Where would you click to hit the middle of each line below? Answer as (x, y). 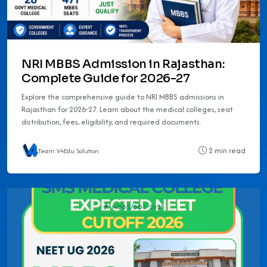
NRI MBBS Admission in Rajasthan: (123, 64)
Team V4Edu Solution (69, 150)
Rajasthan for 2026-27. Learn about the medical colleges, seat (127, 109)
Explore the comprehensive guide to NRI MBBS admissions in (123, 97)
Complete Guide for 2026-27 (106, 78)
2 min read (226, 151)
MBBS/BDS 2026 (137, 207)
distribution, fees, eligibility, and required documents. (111, 122)
